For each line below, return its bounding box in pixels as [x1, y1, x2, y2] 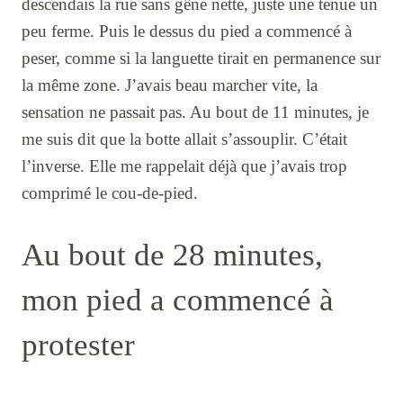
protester [22, 327, 135, 363]
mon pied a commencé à [22, 282, 334, 318]
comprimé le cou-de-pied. [22, 183, 198, 202]
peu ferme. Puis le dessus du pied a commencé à [22, 21, 352, 40]
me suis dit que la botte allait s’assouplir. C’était [22, 129, 347, 148]
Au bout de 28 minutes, [22, 237, 323, 273]
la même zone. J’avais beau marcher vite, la [22, 75, 318, 94]
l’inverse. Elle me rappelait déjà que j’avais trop [22, 156, 347, 175]
